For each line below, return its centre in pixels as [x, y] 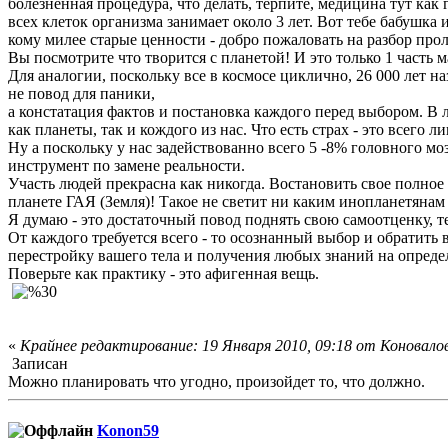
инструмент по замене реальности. [126, 165]
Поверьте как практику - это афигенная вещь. [163, 273]
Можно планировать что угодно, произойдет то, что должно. [216, 381]
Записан [38, 363]
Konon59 [128, 430]
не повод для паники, [81, 93]
